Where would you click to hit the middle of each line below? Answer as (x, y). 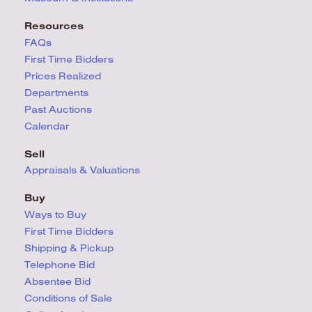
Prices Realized (63, 76)
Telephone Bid (60, 264)
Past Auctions (58, 109)
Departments (56, 92)
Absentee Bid (57, 281)
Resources (54, 26)
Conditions (52, 298)
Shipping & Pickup (69, 248)
